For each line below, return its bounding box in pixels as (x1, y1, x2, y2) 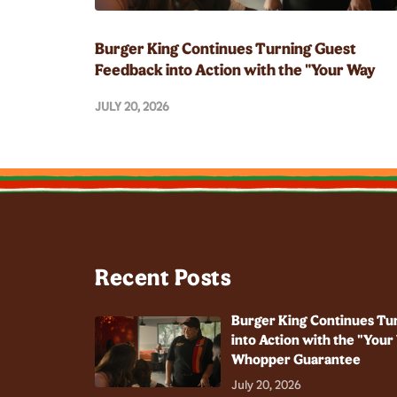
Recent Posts (95, 262, 231, 291)
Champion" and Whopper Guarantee (95, 81, 344, 101)
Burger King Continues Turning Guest (95, 38, 356, 58)
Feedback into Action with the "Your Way (95, 59, 376, 80)
